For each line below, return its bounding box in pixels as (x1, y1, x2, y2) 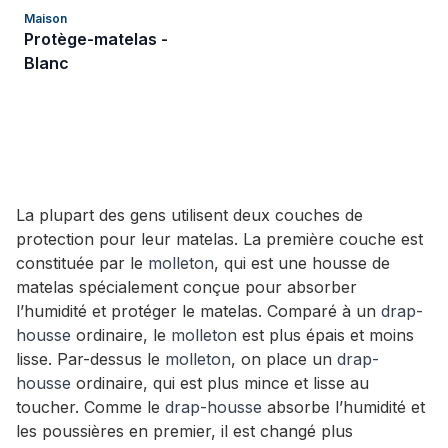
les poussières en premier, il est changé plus (16, 421, 353, 441)
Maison (24, 11, 67, 26)
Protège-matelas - (24, 29, 168, 49)
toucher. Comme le (16, 397, 165, 417)
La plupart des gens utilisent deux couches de (16, 205, 363, 225)
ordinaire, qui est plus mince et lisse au (71, 373, 369, 393)
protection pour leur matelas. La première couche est (16, 229, 423, 249)
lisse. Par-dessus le (16, 349, 165, 369)
